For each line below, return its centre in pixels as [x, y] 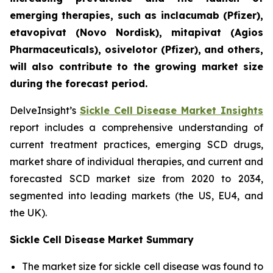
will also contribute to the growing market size [136, 66]
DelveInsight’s [45, 110]
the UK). [28, 213]
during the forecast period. [80, 83]
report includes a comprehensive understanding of [136, 127]
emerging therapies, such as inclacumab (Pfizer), [136, 15]
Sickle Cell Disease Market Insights [172, 110]
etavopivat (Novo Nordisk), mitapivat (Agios [136, 32]
